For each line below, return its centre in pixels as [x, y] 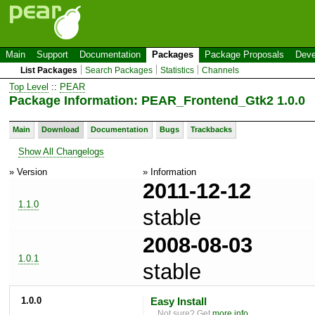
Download [60, 129]
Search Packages [119, 70]
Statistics [178, 70]
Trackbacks [211, 129]
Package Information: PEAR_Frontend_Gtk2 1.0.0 [157, 100]
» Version [28, 172]
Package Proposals [244, 54]
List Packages [49, 70]
